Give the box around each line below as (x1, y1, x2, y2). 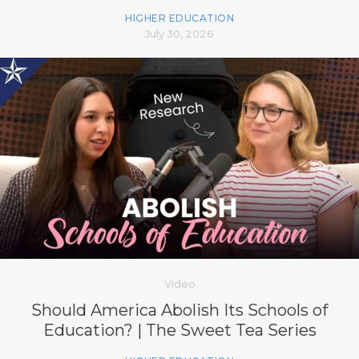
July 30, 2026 (145, 27, 214, 41)
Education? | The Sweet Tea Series (42, 321, 317, 341)
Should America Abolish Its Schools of (31, 301, 328, 321)
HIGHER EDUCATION (125, 12, 234, 25)
